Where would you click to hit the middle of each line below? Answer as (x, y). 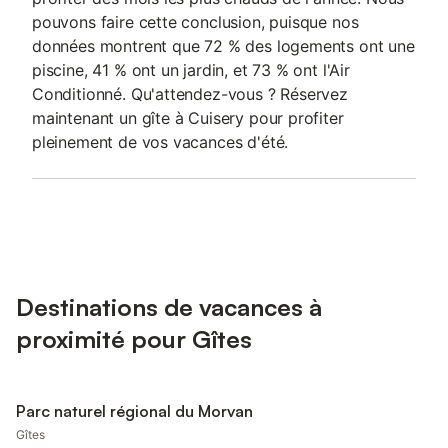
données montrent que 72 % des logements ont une (223, 46)
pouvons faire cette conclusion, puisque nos (195, 22)
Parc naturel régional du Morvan (134, 411)
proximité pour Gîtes (134, 339)
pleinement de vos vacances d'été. (160, 142)
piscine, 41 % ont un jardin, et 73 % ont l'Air (191, 70)
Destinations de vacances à (169, 307)
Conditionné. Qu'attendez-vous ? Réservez (190, 94)
